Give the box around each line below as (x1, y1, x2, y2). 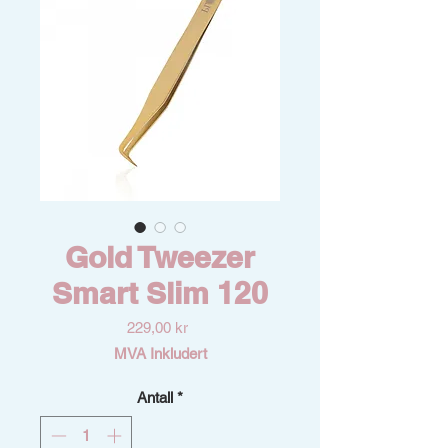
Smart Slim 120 (52, 275, 268, 312)
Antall (137, 389, 173, 407)
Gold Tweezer (65, 239, 255, 276)
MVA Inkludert (113, 345, 207, 363)
